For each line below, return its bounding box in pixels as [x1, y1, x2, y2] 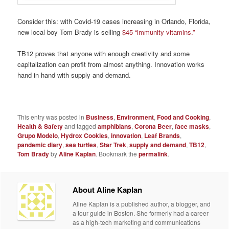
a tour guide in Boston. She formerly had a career [73, 209, 209, 218]
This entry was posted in [17, 112, 86, 121]
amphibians [98, 121, 132, 131]
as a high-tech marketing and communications [73, 218, 201, 227]
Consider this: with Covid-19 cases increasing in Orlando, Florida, [17, 16, 211, 26]
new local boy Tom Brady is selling [17, 27, 123, 37]
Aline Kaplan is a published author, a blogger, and [73, 199, 211, 209]
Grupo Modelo [17, 130, 58, 140]
